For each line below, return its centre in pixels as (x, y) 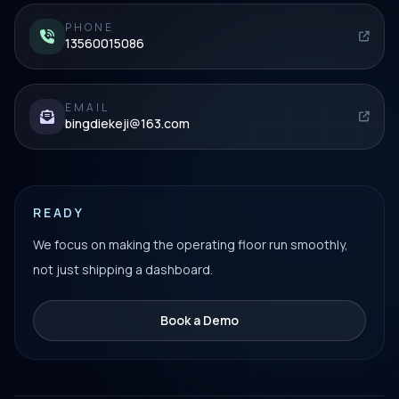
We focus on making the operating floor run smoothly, (191, 244)
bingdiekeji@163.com (127, 123)
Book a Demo (199, 320)
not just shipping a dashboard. (123, 269)
